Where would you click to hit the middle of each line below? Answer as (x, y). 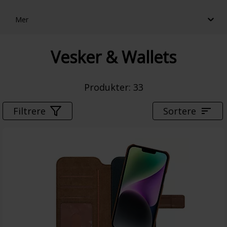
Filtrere (29, 111)
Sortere (180, 111)
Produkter (106, 87)
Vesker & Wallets (113, 57)
